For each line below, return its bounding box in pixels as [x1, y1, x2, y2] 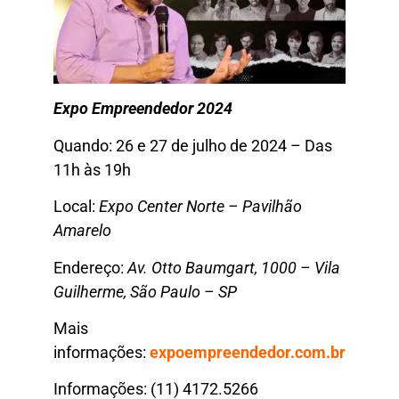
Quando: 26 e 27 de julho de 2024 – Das [53, 135, 332, 155]
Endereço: [53, 257, 127, 277]
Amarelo [53, 221, 111, 240]
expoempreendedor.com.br [150, 343, 346, 362]
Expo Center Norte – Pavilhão [99, 197, 302, 216]
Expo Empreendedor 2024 [53, 99, 232, 118]
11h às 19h [53, 159, 131, 179]
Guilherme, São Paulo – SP [53, 281, 237, 301]
